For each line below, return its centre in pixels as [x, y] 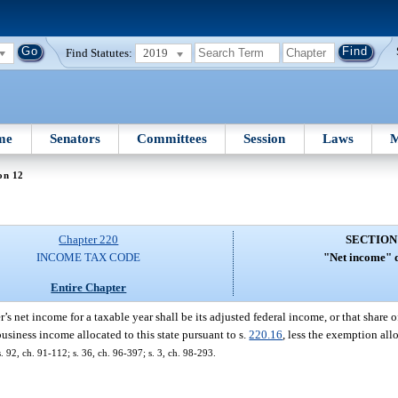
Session [265, 138]
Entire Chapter [89, 287]
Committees [172, 138]
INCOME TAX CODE [89, 258]
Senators [75, 138]
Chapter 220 [89, 240]
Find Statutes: [99, 52]
